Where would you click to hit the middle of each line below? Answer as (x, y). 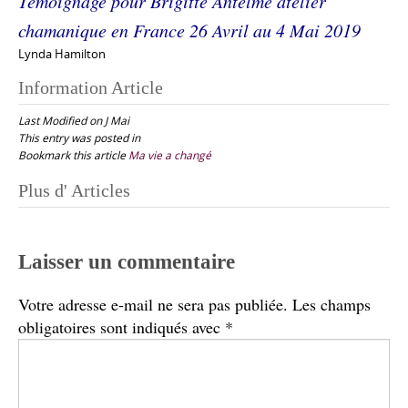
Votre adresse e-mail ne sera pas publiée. (153, 305)
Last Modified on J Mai (74, 120)
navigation (70, 219)
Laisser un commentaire (127, 262)
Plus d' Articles (74, 191)
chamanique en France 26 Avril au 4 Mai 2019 (189, 30)
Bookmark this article (73, 154)
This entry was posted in (79, 137)
